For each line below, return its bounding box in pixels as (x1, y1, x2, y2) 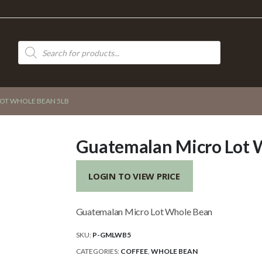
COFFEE (120, 246, 148, 256)
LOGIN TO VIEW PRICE (88, 170, 180, 182)
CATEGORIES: (75, 246, 120, 256)
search (18, 48, 43, 58)
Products (18, 40, 52, 50)
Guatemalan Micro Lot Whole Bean (75, 206, 213, 217)
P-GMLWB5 (92, 230, 131, 239)
